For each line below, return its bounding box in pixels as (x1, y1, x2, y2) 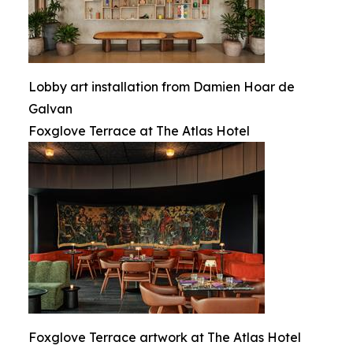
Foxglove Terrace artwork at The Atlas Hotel (28, 329, 301, 345)
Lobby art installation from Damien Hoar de (28, 79, 295, 95)
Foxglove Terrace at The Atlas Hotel (28, 123, 250, 139)
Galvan (28, 101, 72, 117)
